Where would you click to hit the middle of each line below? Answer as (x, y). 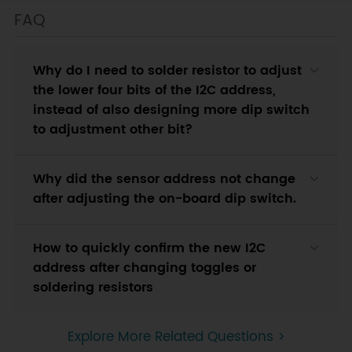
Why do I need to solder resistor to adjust (167, 71)
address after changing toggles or (144, 268)
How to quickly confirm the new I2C (149, 248)
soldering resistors (93, 288)
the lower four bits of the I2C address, (154, 90)
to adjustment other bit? (112, 130)
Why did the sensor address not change (164, 179)
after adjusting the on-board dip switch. (164, 199)
